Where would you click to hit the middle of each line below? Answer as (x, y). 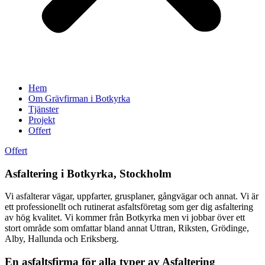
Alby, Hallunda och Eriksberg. (62, 239)
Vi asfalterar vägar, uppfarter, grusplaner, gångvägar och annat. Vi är (132, 196)
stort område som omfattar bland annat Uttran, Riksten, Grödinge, (127, 228)
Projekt (42, 120)
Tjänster (43, 109)
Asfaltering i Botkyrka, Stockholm (88, 173)
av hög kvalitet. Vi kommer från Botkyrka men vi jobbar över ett (125, 218)
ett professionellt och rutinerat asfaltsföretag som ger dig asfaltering (129, 207)
